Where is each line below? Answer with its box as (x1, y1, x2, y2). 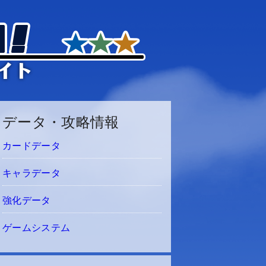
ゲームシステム (2, 223, 71, 233)
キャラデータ (2, 168, 61, 178)
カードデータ (2, 141, 61, 151)
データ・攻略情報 (2, 114, 119, 130)
